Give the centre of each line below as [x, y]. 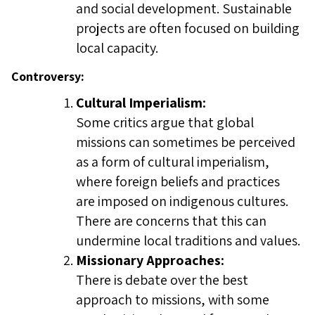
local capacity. [117, 48]
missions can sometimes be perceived [186, 142]
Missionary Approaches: [150, 260]
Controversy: [48, 76]
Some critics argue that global [165, 122]
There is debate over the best [162, 280]
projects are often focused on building [188, 28]
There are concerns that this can [171, 221]
